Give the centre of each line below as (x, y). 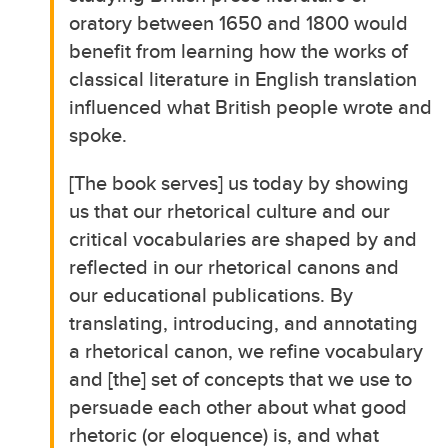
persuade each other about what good (238, 406)
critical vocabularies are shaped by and (243, 238)
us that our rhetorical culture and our (230, 210)
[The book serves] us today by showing (239, 182)
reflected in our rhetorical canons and (234, 266)
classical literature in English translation (243, 78)
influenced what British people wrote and (251, 106)
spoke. (98, 134)
